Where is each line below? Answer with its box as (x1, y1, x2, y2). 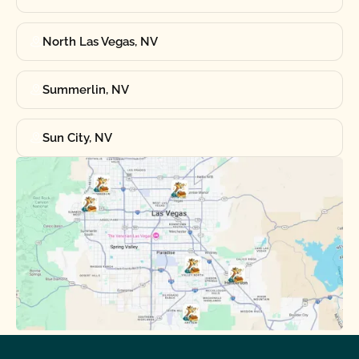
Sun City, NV (42, 130, 112, 145)
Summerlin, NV (42, 82, 129, 97)
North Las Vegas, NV (42, 34, 158, 49)
